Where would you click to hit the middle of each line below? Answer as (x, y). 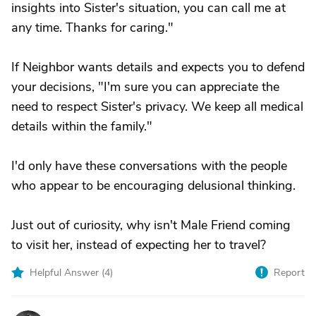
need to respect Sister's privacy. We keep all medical (157, 107)
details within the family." (82, 126)
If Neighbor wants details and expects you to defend (158, 67)
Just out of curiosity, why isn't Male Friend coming (151, 225)
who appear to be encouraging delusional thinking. (153, 186)
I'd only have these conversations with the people (149, 166)
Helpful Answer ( (67, 273)
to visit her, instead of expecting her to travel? (139, 245)
